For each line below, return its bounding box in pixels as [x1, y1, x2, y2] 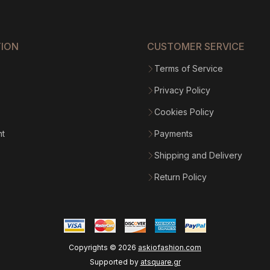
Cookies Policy [154, 107, 214, 118]
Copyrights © [69, 243, 118, 253]
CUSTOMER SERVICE [147, 40, 245, 53]
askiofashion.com [138, 243, 201, 253]
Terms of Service [154, 63, 223, 74]
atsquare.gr [140, 257, 181, 267]
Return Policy [154, 172, 207, 183]
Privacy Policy [154, 85, 210, 96]
